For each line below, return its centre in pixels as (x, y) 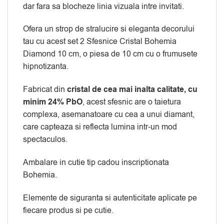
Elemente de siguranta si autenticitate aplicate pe (110, 198)
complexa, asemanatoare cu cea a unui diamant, (109, 115)
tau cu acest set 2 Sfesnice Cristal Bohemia (100, 42)
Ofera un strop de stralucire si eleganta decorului (109, 29)
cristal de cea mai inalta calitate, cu (132, 90)
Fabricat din (45, 90)
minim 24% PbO (53, 102)
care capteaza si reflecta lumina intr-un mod (100, 127)
